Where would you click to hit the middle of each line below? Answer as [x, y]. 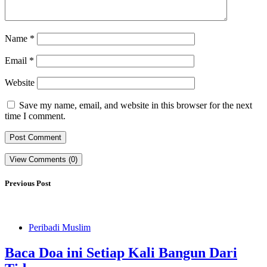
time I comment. [35, 116]
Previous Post [28, 184]
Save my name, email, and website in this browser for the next [136, 105]
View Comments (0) [44, 160]
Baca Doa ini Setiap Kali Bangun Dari [121, 252]
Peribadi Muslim [60, 227]
